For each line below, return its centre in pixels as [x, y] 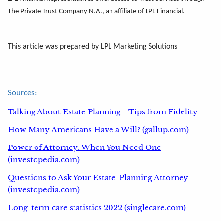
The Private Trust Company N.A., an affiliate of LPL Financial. [96, 11]
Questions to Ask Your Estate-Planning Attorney [98, 177]
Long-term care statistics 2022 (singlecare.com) [97, 207]
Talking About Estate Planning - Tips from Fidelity [103, 111]
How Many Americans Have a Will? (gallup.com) [98, 129]
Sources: [22, 93]
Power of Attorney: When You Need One [85, 147]
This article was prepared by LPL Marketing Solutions [92, 47]
